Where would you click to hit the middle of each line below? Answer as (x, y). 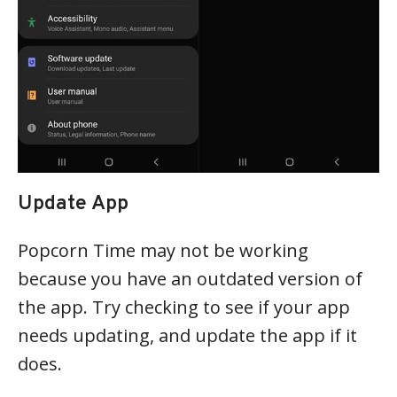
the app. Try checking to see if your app (184, 307)
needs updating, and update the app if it (187, 335)
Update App (73, 204)
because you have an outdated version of (190, 278)
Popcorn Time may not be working (163, 250)
